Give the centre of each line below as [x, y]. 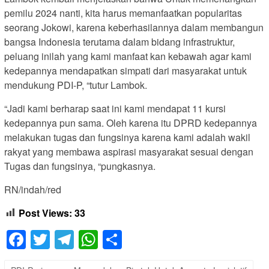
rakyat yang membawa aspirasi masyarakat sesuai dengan [129, 151]
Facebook [68, 240]
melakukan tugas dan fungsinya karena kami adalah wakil [127, 137]
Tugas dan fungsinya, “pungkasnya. [80, 166]
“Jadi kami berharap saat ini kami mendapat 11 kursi [115, 108]
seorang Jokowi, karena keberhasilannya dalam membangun [134, 27]
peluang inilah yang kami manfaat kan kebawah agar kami [128, 56]
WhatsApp [142, 240]
